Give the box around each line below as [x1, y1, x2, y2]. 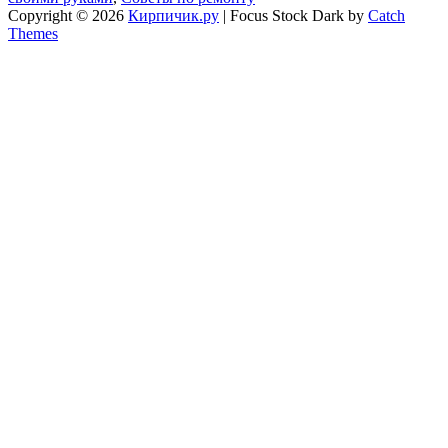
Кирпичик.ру [128, 6, 219, 24]
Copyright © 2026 [8, 6, 128, 24]
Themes [8, 24, 58, 42]
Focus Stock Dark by [230, 6, 368, 24]
